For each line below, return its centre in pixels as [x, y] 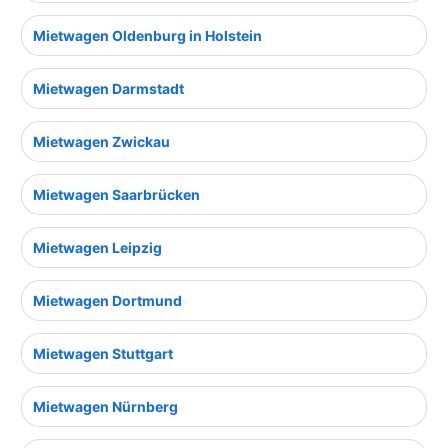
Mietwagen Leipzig [97, 248]
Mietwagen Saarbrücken [116, 195]
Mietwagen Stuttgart [103, 354]
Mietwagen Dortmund [107, 301]
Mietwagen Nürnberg [105, 407]
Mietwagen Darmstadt [108, 89]
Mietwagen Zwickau [101, 142]
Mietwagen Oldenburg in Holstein [147, 36]
